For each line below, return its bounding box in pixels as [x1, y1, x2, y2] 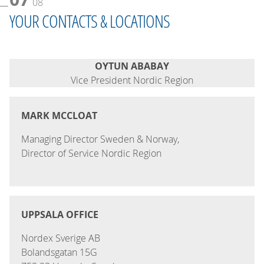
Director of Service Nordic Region [21, 147, 161, 160]
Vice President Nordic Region [71, 74, 193, 87]
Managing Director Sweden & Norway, [21, 133, 181, 146]
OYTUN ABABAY [95, 60, 169, 73]
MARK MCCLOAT [21, 109, 97, 123]
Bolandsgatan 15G [21, 246, 97, 259]
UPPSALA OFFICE [21, 208, 98, 222]
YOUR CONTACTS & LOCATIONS [9, 9, 170, 33]
